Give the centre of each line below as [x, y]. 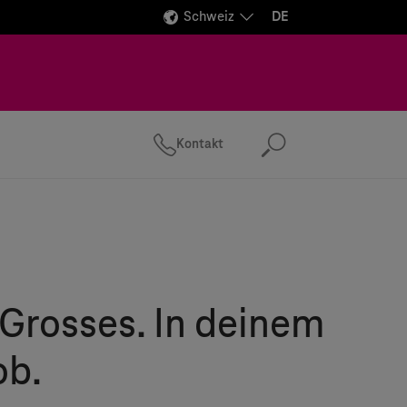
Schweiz [209, 17]
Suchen [315, 153]
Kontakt [200, 144]
